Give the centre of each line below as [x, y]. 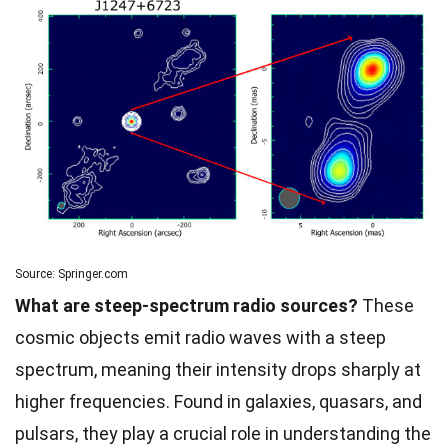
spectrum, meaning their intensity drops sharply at [218, 369]
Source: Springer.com [71, 273]
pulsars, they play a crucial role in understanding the [223, 433]
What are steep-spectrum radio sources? [186, 305]
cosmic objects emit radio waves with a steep [200, 337]
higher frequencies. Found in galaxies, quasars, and [218, 401]
